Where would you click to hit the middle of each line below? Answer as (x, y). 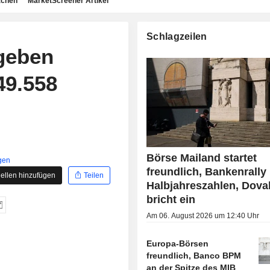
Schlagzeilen (177, 36)
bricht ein (171, 200)
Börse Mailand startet (202, 158)
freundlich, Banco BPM (194, 256)
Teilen (93, 175)
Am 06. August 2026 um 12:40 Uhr (203, 216)
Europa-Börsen (178, 244)
